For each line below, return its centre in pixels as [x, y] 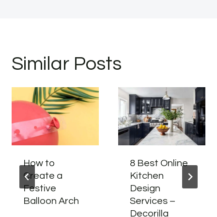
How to [39, 163]
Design [145, 189]
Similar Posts [67, 64]
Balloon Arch [51, 201]
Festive [40, 189]
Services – [153, 201]
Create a [43, 176]
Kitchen [147, 176]
